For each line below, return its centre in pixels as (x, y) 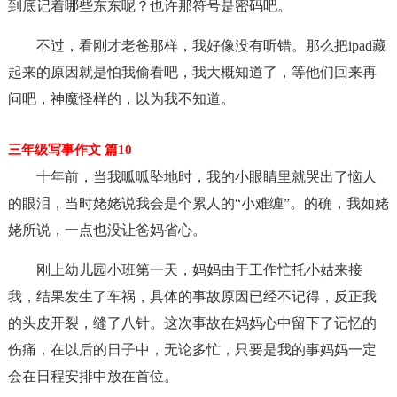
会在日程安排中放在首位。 (93, 376)
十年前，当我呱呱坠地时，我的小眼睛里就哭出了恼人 (206, 177)
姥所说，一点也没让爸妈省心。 (107, 230)
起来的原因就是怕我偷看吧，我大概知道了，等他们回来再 (192, 72)
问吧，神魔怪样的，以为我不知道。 (121, 99)
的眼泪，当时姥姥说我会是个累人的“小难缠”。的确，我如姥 (198, 203)
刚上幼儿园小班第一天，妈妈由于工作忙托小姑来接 (199, 270)
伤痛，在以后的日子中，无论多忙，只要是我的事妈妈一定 (192, 350)
